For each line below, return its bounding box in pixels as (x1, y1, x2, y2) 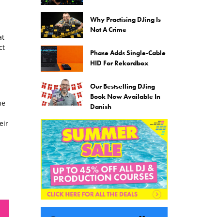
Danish (90, 102, 111, 111)
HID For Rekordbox (90, 58, 149, 67)
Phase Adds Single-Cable (90, 48, 166, 57)
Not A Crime (90, 25, 126, 34)
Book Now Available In (90, 92, 160, 101)
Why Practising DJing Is (90, 15, 161, 24)
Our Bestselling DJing (90, 82, 155, 91)
